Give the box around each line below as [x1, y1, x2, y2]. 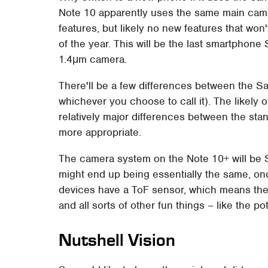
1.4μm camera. [59, 52, 127, 66]
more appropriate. [59, 125, 142, 139]
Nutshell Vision [59, 230, 176, 250]
